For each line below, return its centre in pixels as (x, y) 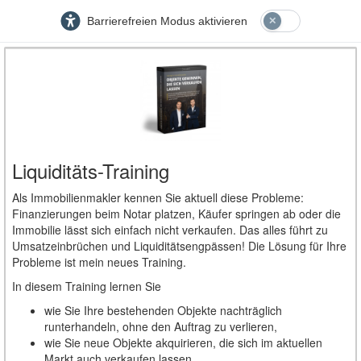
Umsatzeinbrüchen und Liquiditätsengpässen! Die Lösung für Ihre (179, 246)
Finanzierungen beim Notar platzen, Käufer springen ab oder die (176, 214)
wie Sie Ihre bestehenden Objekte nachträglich (163, 310)
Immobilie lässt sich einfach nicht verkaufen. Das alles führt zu (170, 230)
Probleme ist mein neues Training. (99, 262)
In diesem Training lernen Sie (87, 286)
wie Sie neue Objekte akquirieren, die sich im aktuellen (183, 342)
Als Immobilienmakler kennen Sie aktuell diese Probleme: (158, 197)
